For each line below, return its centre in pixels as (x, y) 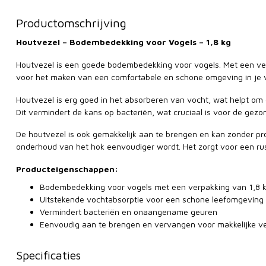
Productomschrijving (71, 23)
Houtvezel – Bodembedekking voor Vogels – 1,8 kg (123, 42)
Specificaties (48, 255)
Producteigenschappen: (67, 169)
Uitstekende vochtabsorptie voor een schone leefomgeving (152, 199)
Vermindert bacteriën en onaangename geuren (129, 211)
